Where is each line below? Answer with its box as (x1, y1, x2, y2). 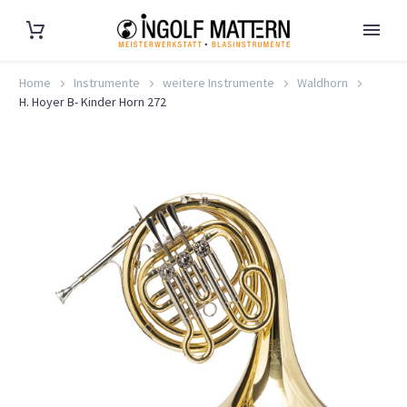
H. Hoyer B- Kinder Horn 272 (19, 94, 166, 110)
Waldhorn (297, 74, 348, 91)
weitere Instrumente (163, 74, 274, 91)
